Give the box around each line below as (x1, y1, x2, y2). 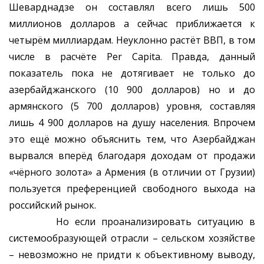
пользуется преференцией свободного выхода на (9, 182, 255, 196)
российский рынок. (9, 199, 96, 212)
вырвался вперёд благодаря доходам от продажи (9, 149, 255, 163)
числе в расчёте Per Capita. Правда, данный (9, 50, 255, 64)
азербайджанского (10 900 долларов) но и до (9, 83, 255, 97)
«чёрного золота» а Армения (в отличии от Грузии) (9, 166, 255, 179)
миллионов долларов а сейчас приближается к (9, 17, 255, 31)
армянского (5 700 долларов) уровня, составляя (9, 100, 255, 113)
